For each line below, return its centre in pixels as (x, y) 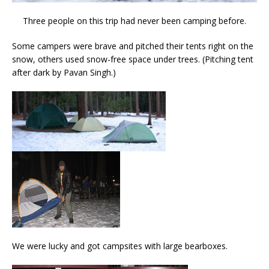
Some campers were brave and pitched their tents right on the (133, 46)
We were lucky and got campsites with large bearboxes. (120, 246)
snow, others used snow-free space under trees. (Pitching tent (133, 59)
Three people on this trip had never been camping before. (134, 21)
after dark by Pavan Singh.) (64, 73)
